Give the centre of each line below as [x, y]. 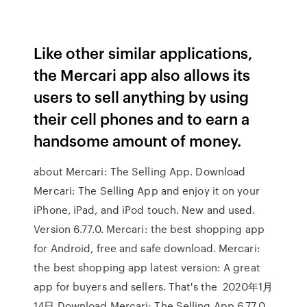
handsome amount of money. [138, 140]
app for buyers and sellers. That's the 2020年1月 [153, 286]
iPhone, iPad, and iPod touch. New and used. [145, 210]
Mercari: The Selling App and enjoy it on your [147, 191]
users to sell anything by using [142, 96]
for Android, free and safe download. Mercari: [147, 248]
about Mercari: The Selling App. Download [140, 171]
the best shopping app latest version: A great [147, 267]
